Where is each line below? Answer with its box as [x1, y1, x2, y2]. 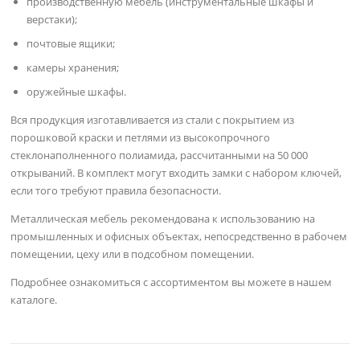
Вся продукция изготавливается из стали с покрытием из [10, 112, 295, 127]
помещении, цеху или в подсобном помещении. [10, 247, 255, 262]
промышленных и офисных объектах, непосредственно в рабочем [10, 229, 348, 244]
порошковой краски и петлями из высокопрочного [10, 129, 271, 145]
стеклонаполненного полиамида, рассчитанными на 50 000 [10, 147, 309, 162]
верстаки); [27, 11, 78, 27]
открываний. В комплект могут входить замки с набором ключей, [10, 165, 342, 180]
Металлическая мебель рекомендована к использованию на [10, 211, 316, 227]
